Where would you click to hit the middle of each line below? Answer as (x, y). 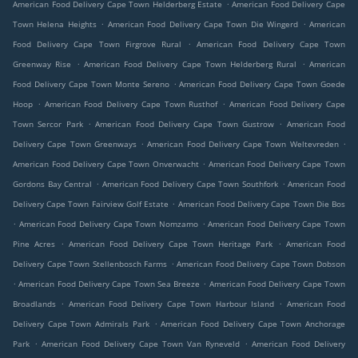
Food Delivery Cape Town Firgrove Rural (97, 44)
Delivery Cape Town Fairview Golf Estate (91, 204)
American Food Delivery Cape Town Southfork (190, 184)
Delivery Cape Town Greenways (75, 144)
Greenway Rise (42, 64)
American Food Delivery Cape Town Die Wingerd (203, 24)
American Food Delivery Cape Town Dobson (261, 264)
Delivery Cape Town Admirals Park (81, 324)
